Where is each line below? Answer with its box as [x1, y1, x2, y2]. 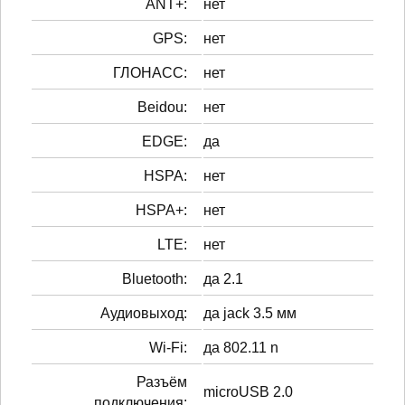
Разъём [137, 373, 187, 390]
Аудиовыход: [100, 305, 187, 321]
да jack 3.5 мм [203, 305, 297, 321]
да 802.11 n [203, 339, 278, 355]
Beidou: [137, 99, 187, 115]
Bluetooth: [122, 270, 187, 287]
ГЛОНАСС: [113, 64, 187, 80]
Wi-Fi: [149, 339, 187, 355]
